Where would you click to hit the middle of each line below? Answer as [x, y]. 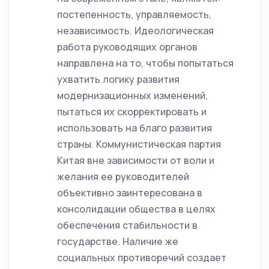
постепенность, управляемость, [134, 14]
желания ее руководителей [123, 177]
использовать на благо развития [134, 128]
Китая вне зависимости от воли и [136, 160]
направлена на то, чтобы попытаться [145, 63]
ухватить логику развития [118, 79]
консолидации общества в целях [136, 209]
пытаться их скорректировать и [132, 112]
